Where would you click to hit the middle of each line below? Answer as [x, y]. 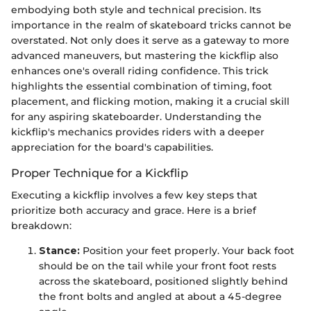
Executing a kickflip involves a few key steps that [134, 195]
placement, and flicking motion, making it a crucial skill [150, 102]
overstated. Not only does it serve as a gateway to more [150, 41]
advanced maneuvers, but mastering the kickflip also [145, 56]
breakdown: [41, 226]
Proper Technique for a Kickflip [100, 173]
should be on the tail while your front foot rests [158, 266]
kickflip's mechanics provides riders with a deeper [138, 132]
